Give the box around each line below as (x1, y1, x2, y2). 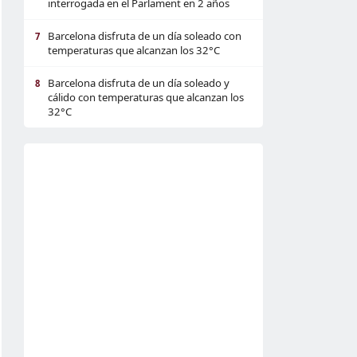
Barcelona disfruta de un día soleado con (48, 29, 241, 43)
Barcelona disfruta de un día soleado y (48, 76, 229, 90)
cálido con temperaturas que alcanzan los (48, 90, 244, 104)
